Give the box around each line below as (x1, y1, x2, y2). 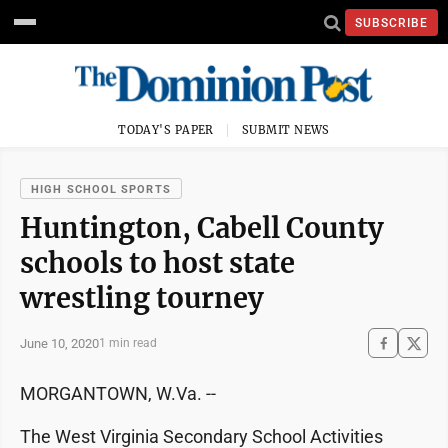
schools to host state (20, 246, 295, 280)
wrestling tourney (20, 281, 264, 315)
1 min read (99, 336, 157, 350)
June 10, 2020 (20, 335, 99, 351)
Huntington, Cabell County (20, 211, 384, 245)
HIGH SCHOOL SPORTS (31, 183, 171, 196)
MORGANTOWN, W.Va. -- (20, 383, 216, 404)
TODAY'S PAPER (118, 123, 214, 137)
